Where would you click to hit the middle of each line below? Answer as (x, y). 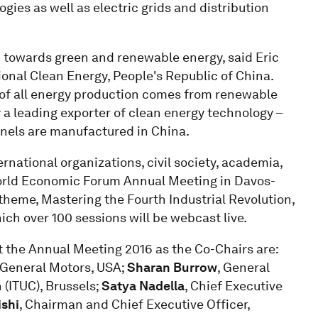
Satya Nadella (143, 285)
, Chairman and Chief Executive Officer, (134, 304)
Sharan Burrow (172, 267)
